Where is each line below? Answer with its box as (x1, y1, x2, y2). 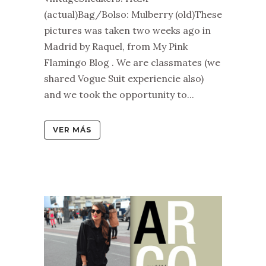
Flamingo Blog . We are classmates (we (44, 56, 220, 68)
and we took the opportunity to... (44, 88, 194, 100)
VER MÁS (53, 125, 91, 134)
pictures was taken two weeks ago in (44, 24, 211, 36)
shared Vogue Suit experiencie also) (44, 72, 204, 84)
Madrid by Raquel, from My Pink (44, 40, 188, 52)
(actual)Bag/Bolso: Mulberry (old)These (44, 8, 222, 20)
